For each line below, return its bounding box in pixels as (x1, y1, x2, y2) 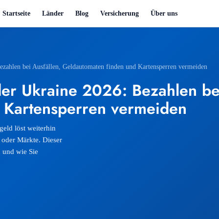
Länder (42, 9, 64, 17)
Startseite (2, 9, 30, 17)
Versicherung (100, 9, 139, 17)
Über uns (150, 9, 177, 17)
